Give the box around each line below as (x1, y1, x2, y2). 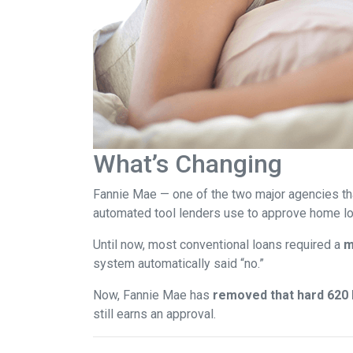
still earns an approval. (93, 307, 216, 321)
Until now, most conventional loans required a (93, 237, 344, 252)
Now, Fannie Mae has (93, 288, 213, 303)
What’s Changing (93, 149, 282, 179)
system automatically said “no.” (93, 256, 264, 271)
